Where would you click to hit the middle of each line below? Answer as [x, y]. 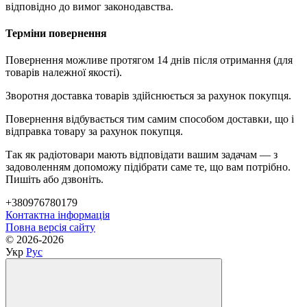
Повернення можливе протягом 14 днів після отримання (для [149, 60]
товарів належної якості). [64, 73]
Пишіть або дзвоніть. [54, 180]
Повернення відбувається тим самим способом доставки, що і [150, 119]
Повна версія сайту [50, 228]
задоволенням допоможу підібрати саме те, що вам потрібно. [148, 167]
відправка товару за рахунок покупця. [94, 132]
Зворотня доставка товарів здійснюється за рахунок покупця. [148, 96]
